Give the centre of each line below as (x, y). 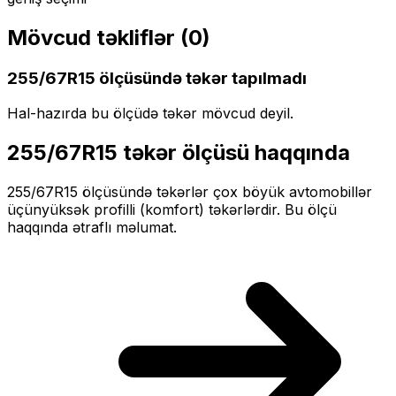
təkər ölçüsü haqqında (234, 153)
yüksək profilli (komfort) (123, 210)
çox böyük (249, 192)
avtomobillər (331, 192)
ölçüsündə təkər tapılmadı (201, 78)
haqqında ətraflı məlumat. (92, 228)
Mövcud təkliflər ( (98, 37)
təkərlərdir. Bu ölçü (270, 210)
